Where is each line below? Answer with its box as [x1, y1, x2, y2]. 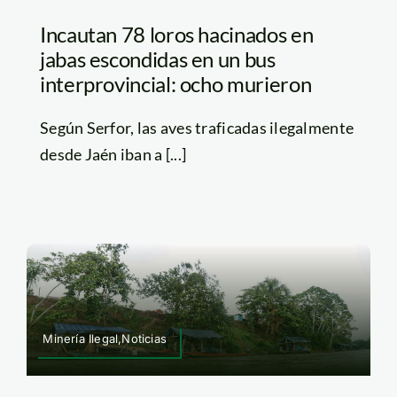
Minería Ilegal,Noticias [43, 331, 167, 346]
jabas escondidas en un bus [39, 46, 276, 73]
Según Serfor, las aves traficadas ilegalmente [39, 118, 354, 138]
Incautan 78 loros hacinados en [39, 21, 314, 48]
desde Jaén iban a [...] [39, 144, 187, 165]
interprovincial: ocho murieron [39, 71, 312, 97]
